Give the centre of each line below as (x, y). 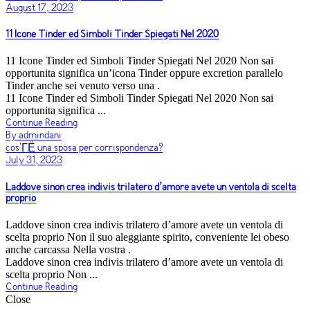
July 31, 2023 (34, 161)
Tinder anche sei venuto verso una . (83, 86)
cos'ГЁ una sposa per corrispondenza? (84, 148)
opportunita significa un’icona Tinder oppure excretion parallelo (144, 73)
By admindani (34, 136)
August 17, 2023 (39, 8)
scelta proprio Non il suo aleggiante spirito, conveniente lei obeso (147, 237)
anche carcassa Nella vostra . (68, 249)
